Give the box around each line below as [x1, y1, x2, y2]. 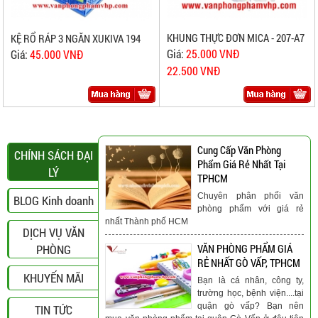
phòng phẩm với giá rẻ [197, 203, 304, 214]
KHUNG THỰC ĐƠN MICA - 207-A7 [166, 30, 305, 45]
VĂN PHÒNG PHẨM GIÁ [197, 241, 293, 256]
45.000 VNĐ [30, 46, 84, 62]
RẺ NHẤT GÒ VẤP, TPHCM [197, 255, 301, 270]
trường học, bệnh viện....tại [197, 287, 304, 298]
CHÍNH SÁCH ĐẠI [14, 146, 94, 163]
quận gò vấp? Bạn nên [197, 300, 304, 311]
